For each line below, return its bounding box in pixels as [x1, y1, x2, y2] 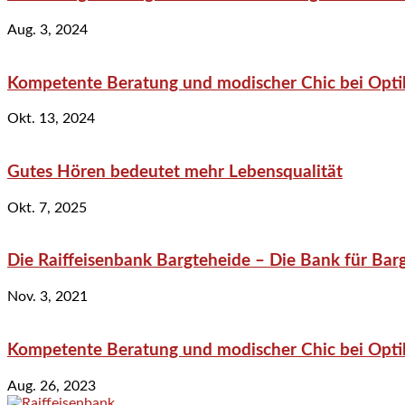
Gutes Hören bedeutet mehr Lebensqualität [7, 163, 343, 181]
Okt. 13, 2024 [7, 111, 95, 127]
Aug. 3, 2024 [7, 22, 88, 37]
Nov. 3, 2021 [7, 289, 88, 305]
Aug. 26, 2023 [7, 378, 96, 393]
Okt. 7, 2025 [7, 200, 87, 215]
